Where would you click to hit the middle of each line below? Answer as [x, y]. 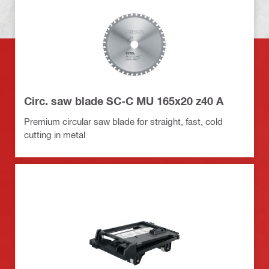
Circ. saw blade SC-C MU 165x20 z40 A [124, 101]
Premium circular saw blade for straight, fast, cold [123, 121]
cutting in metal [55, 134]
